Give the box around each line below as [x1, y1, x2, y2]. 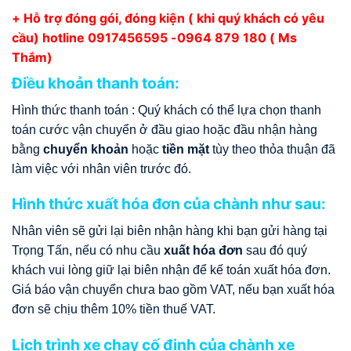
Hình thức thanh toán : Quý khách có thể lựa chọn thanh [12, 103, 321, 117]
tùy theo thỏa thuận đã [209, 142, 335, 156]
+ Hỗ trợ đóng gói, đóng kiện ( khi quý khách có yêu [12, 10, 324, 27]
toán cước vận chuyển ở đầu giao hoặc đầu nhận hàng [12, 122, 317, 136]
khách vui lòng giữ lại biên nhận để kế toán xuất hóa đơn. [12, 263, 331, 277]
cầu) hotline [12, 30, 88, 46]
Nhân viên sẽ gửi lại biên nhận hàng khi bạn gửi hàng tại [12, 224, 327, 238]
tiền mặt [162, 142, 209, 156]
